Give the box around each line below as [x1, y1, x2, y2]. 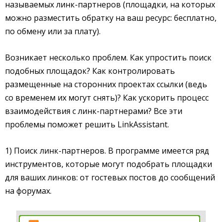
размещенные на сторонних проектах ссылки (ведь [5, 78, 207, 90]
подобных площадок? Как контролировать [5, 65, 175, 76]
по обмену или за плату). [5, 25, 101, 37]
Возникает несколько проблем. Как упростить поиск [5, 52, 212, 63]
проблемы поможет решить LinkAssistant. [5, 118, 169, 130]
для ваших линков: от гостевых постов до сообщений [5, 171, 215, 183]
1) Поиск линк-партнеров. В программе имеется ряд [5, 145, 209, 156]
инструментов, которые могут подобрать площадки [5, 158, 212, 169]
